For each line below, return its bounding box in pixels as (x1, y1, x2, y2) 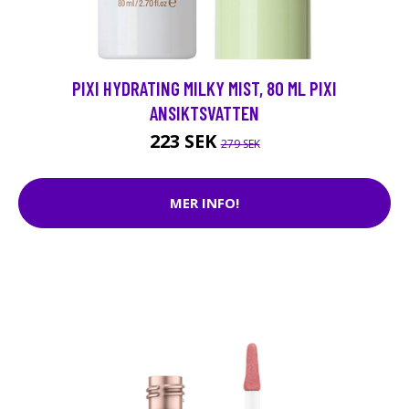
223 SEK (149, 128, 221, 153)
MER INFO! (170, 194, 239, 213)
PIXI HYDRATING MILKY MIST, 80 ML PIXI (72, 76, 337, 100)
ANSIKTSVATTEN (150, 100, 259, 124)
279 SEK (220, 135, 260, 152)
